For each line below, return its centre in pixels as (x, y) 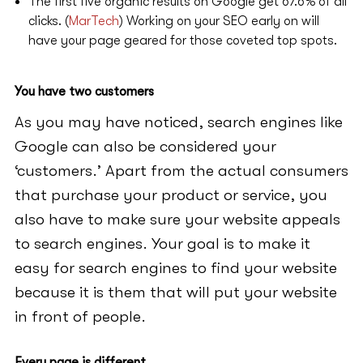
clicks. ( (48, 21)
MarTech (94, 21)
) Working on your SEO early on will (219, 21)
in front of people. (80, 317)
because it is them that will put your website (175, 293)
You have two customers (84, 92)
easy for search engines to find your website (175, 268)
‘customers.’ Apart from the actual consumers (181, 171)
